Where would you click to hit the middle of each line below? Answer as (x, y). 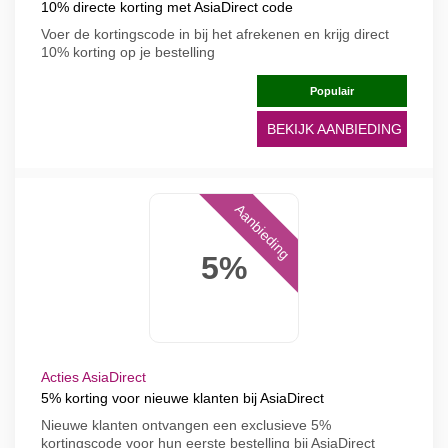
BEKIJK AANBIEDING (334, 129)
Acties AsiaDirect (93, 377)
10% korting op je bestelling (128, 52)
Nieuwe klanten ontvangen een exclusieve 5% (186, 425)
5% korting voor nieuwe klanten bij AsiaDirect (182, 398)
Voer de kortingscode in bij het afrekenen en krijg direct (215, 34)
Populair (332, 91)
